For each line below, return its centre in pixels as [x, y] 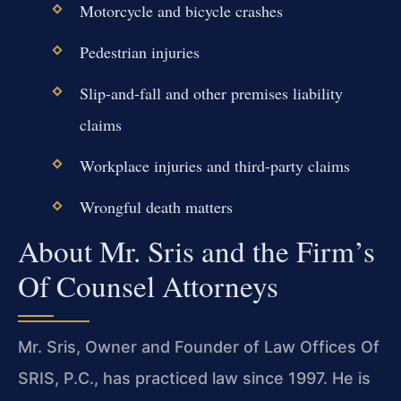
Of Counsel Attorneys [148, 285]
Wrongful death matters [156, 207]
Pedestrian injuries [139, 51]
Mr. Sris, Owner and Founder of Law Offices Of [199, 346]
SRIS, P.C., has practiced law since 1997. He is [194, 378]
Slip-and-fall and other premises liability [211, 94]
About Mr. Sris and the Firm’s [196, 250]
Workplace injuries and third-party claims [214, 166]
